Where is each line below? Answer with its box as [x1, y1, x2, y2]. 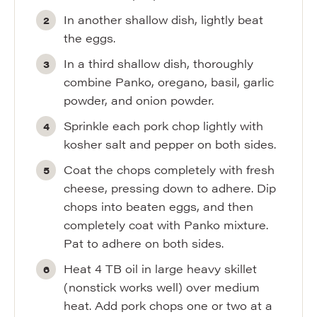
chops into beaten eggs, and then [64, 198, 254, 214]
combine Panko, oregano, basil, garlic [64, 74, 275, 90]
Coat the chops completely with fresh [64, 161, 275, 178]
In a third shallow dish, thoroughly [64, 55, 254, 71]
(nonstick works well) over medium [64, 279, 260, 295]
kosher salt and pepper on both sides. [64, 136, 277, 152]
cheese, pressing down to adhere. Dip [64, 180, 277, 196]
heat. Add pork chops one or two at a [64, 297, 273, 313]
